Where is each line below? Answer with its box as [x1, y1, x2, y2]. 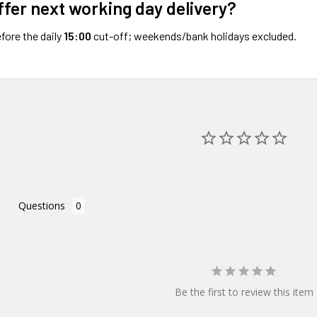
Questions [18, 198, 66, 212]
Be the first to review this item [174, 284, 313, 299]
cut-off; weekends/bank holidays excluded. [91, 28, 297, 42]
